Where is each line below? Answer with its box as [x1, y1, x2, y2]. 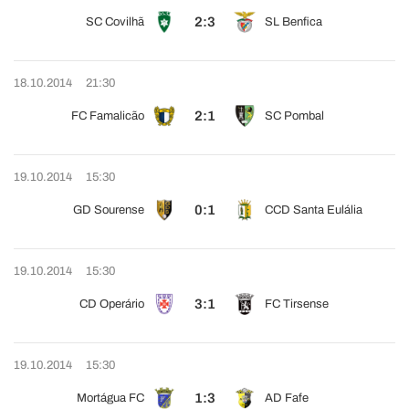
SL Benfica [265, 16, 322, 28]
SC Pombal [265, 110, 324, 122]
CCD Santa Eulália [265, 204, 362, 216]
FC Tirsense [265, 298, 329, 310]
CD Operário [79, 298, 144, 310]
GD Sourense [73, 204, 144, 216]
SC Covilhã [86, 16, 144, 28]
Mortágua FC [77, 392, 144, 404]
